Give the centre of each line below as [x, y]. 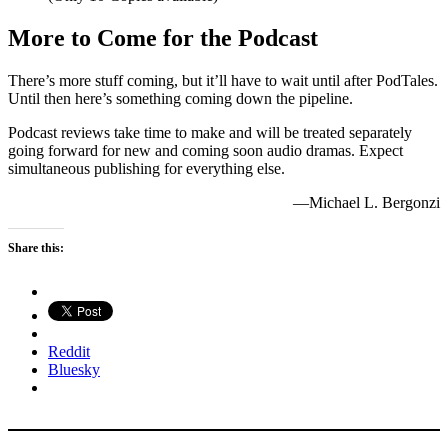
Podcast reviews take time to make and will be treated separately [210, 133]
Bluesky [74, 370]
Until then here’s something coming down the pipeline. [180, 99]
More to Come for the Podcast [163, 38]
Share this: [36, 248]
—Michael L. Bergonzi [366, 203]
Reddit [69, 352]
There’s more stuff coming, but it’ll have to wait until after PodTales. [223, 81]
